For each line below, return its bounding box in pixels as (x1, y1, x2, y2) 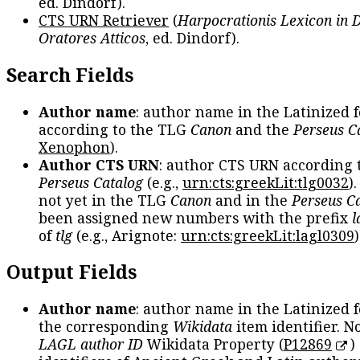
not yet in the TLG (39, 190, 170, 210)
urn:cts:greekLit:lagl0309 (181, 225, 354, 245)
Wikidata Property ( (143, 334, 284, 354)
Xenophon (39, 137, 110, 157)
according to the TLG (39, 119, 190, 139)
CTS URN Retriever (39, 10, 169, 31)
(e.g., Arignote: (72, 225, 181, 245)
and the (231, 119, 293, 139)
